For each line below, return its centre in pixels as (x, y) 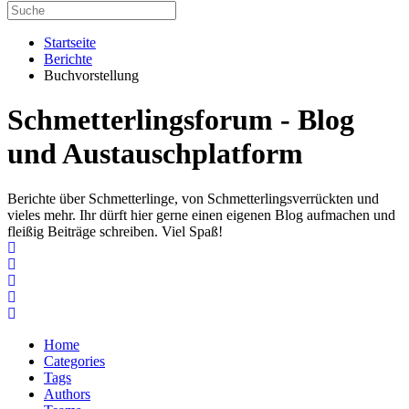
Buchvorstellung (91, 75)
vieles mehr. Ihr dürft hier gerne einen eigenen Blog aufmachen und (201, 215)
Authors (67, 393)
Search (35, 263)
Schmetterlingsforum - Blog (181, 120)
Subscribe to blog (66, 279)
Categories (74, 361)
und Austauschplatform (155, 154)
